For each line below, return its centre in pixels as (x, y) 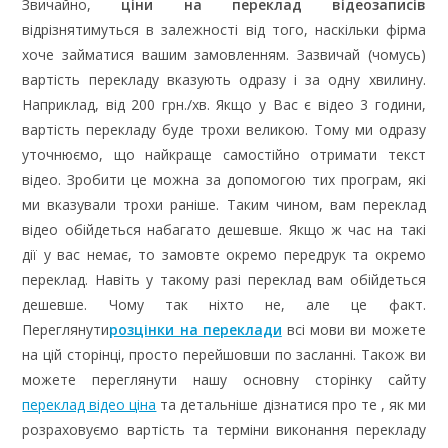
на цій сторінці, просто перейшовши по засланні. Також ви (224, 354)
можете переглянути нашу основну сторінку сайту (224, 379)
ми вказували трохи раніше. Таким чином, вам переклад (224, 204)
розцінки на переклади (195, 329)
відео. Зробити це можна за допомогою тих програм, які (224, 179)
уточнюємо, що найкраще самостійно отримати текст (224, 154)
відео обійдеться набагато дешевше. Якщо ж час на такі (224, 229)
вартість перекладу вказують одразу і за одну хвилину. (224, 79)
